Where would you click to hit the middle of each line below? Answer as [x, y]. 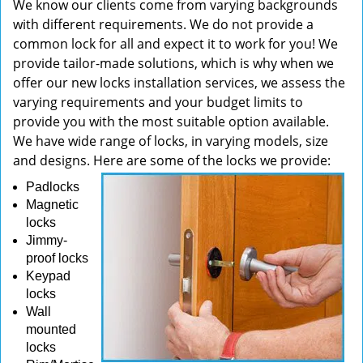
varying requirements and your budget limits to [158, 102]
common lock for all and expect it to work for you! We [175, 44]
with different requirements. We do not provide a [163, 24]
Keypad [48, 276]
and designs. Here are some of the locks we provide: [172, 160]
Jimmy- [47, 240]
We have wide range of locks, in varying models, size [171, 141]
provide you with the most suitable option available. [171, 122]
